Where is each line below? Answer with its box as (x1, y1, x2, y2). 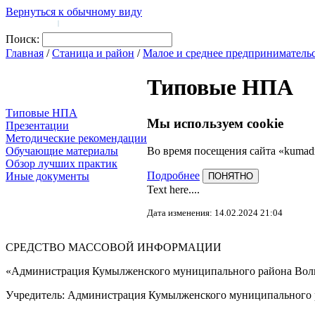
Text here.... (147, 183, 200, 195)
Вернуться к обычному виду (6, 6, 142, 18)
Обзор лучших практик (6, 157, 117, 169)
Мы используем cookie (147, 115, 283, 131)
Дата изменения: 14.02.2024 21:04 (147, 207, 283, 218)
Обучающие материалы (6, 145, 118, 157)
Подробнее (147, 169, 200, 181)
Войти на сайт (6, 18, 53, 27)
